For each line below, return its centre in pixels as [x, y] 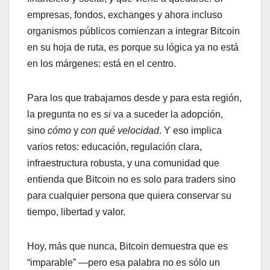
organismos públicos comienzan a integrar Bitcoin [133, 31]
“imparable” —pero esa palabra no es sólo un [124, 263]
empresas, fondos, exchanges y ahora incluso [125, 15]
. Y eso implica [190, 131]
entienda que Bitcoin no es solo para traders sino [131, 180]
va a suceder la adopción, [167, 115]
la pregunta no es [65, 115]
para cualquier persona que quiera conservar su [129, 196]
